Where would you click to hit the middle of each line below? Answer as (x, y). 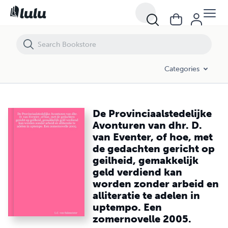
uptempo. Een (127, 207)
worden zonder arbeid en (156, 184)
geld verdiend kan (138, 172)
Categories (182, 69)
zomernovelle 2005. (142, 219)
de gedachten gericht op (154, 149)
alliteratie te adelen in (147, 195)
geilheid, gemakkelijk (146, 160)
